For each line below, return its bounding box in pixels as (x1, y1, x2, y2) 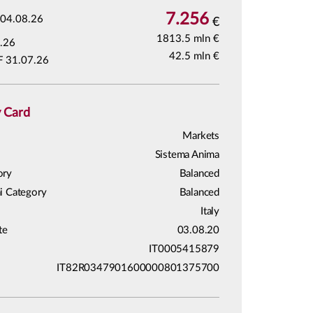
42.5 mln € (168, 51, 219, 61)
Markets (182, 131, 219, 141)
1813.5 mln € (156, 34, 219, 44)
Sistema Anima (154, 150, 219, 160)
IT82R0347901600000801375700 (57, 263, 219, 273)
